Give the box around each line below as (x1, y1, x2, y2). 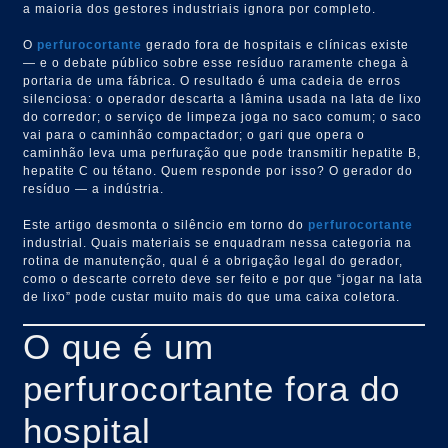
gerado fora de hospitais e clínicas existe (142, 37, 410, 52)
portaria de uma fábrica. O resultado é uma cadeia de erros (23, 73, 402, 88)
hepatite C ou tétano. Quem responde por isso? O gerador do (23, 163, 414, 178)
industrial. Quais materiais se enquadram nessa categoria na (23, 235, 413, 250)
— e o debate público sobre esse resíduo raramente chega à (23, 55, 410, 70)
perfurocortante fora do (23, 368, 401, 408)
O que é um (23, 326, 215, 366)
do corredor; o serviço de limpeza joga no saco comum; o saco (23, 109, 423, 124)
